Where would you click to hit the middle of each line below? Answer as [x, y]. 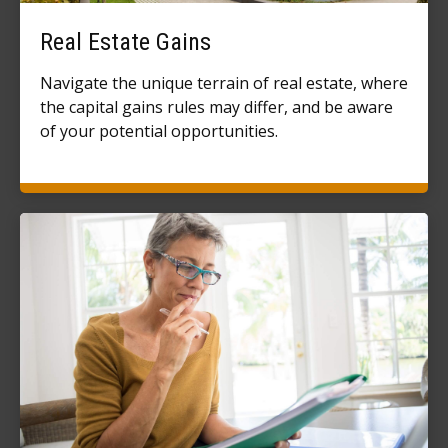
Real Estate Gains [125, 41]
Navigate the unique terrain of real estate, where [224, 82]
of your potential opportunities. [159, 130]
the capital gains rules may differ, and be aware [216, 106]
